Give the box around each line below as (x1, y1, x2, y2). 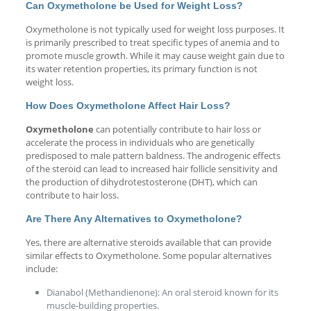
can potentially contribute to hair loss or (93, 122, 261, 135)
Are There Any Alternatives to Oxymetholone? (25, 212, 242, 224)
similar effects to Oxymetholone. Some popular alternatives (25, 249, 271, 262)
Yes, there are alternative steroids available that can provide (25, 235, 271, 249)
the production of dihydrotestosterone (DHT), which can (25, 175, 258, 188)
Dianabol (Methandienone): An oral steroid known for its (46, 285, 278, 299)
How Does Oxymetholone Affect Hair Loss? (25, 99, 230, 111)
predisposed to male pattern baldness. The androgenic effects (25, 149, 280, 162)
